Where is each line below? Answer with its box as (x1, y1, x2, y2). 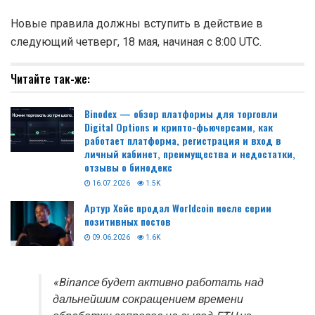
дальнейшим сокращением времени (53, 291, 243, 309)
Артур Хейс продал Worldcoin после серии (84, 200, 271, 215)
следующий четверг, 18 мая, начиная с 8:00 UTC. (11, 34, 262, 49)
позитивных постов (84, 213, 171, 229)
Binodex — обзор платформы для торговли (84, 105, 278, 121)
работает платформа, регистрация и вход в (84, 132, 281, 148)
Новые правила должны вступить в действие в (11, 16, 263, 30)
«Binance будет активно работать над (53, 274, 264, 292)
